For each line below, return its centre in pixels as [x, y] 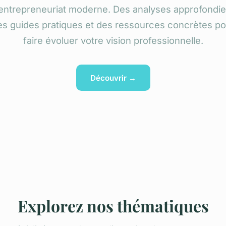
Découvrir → [113, 78]
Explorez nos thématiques [113, 206]
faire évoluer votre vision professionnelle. [113, 40]
